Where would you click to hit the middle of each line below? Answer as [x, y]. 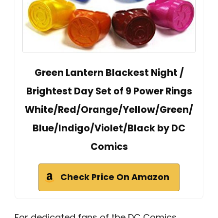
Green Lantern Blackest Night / [109, 73]
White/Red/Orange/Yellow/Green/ [109, 109]
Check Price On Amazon [115, 177]
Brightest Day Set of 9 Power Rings [109, 91]
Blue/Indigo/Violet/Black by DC [109, 128]
